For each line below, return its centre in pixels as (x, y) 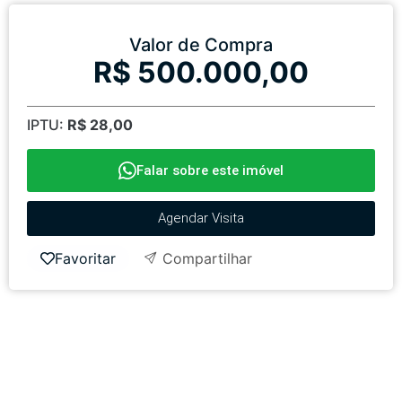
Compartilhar (205, 258)
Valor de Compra (201, 44)
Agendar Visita (201, 218)
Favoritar (85, 258)
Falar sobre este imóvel (210, 170)
